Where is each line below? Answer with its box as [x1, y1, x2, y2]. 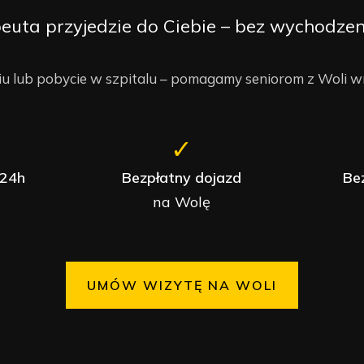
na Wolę [153, 193, 211, 211]
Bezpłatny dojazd [122, 168, 242, 187]
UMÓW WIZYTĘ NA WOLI [87, 277, 277, 293]
